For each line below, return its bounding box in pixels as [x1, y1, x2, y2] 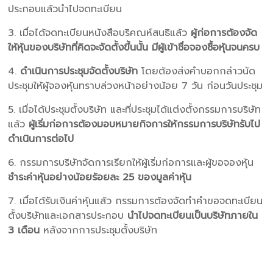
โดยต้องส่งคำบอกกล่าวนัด [138, 63, 256, 79]
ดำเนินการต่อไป [8, 131, 74, 146]
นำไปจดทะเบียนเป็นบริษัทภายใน [127, 208, 258, 223]
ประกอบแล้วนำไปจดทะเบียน [8, 1, 122, 16]
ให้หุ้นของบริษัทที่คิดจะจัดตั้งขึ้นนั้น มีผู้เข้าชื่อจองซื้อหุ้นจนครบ [8, 40, 260, 55]
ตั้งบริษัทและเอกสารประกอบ [8, 208, 128, 223]
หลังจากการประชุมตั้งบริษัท [43, 222, 158, 238]
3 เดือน [8, 222, 44, 238]
